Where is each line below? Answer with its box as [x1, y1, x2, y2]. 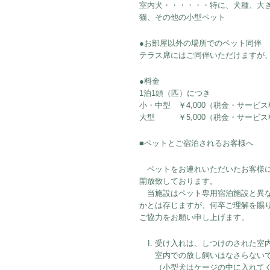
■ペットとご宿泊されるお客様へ [139, 139, 254, 148]
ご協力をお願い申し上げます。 [139, 213, 249, 222]
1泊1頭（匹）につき [139, 89, 210, 98]
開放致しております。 [139, 177, 218, 186]
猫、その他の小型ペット [139, 13, 225, 22]
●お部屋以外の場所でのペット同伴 [139, 39, 262, 48]
